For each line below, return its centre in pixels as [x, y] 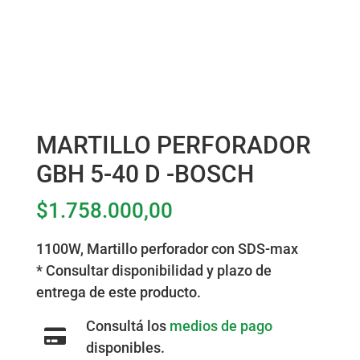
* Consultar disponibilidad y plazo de [153, 271]
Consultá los [128, 326]
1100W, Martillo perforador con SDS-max [167, 249]
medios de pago [221, 326]
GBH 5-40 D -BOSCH [145, 174]
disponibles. [126, 348]
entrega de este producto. [118, 292]
